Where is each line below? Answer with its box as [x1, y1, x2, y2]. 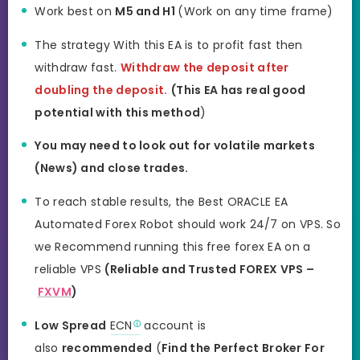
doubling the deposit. [35, 81, 168, 98]
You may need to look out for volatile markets [35, 137, 315, 154]
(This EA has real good [171, 81, 306, 98]
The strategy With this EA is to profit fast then [35, 36, 303, 53]
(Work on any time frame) [178, 3, 333, 20]
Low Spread [35, 317, 107, 333]
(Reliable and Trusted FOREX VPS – [104, 260, 315, 277]
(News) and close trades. [35, 160, 189, 177]
